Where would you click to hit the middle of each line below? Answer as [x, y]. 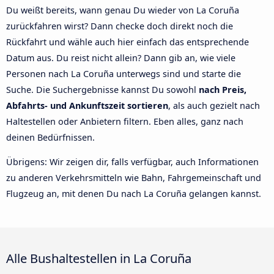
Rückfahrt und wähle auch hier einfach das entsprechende [128, 42]
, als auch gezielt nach [214, 105]
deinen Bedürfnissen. [50, 137]
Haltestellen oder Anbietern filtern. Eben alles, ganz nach [125, 121]
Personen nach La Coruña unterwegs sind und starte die [124, 73]
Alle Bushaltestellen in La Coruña [99, 258]
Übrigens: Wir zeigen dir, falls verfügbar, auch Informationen [132, 161]
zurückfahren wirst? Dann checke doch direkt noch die [120, 26]
